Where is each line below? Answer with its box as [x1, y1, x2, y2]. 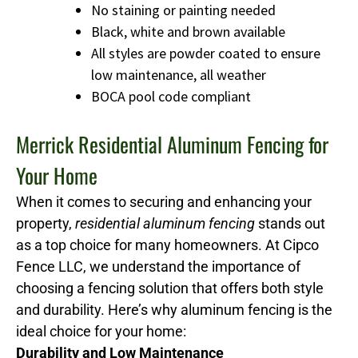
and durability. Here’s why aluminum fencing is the [16, 300, 332, 318]
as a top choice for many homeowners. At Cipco [16, 236, 319, 253]
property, [16, 214, 75, 232]
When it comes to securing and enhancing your [16, 193, 312, 210]
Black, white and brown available [91, 22, 285, 41]
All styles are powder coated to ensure [91, 43, 320, 62]
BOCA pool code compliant [91, 86, 251, 105]
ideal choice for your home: [16, 322, 186, 340]
